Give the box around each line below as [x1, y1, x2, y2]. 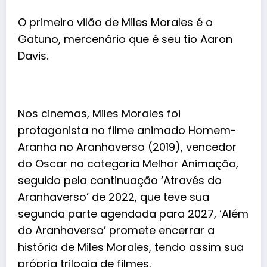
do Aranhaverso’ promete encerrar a [18, 222, 215, 238]
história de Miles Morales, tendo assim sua [18, 239, 244, 254]
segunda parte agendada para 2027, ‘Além [18, 206, 249, 221]
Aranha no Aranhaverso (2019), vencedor [18, 139, 237, 154]
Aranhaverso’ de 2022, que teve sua [18, 189, 209, 204]
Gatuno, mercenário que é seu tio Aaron [18, 31, 232, 46]
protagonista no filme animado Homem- [18, 122, 237, 138]
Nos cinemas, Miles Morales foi [18, 105, 181, 121]
